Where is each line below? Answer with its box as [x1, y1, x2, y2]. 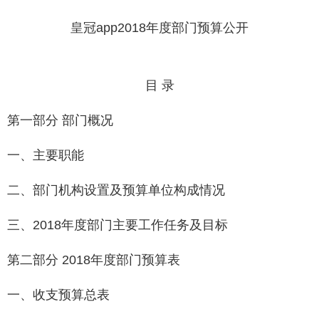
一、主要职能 [7, 148, 84, 163]
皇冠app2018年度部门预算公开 [70, 21, 249, 36]
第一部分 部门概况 [7, 113, 113, 128]
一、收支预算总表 [7, 288, 110, 303]
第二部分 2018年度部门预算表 [7, 253, 180, 268]
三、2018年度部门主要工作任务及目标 [7, 218, 228, 233]
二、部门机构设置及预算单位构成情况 [7, 183, 225, 198]
